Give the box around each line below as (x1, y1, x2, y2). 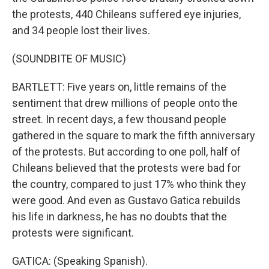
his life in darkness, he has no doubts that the (12, 210, 227, 223)
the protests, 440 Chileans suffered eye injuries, (12, 8, 241, 20)
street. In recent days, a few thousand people (12, 113, 226, 125)
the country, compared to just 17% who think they (12, 178, 246, 190)
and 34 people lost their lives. (12, 24, 150, 37)
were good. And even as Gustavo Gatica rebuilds (12, 194, 241, 207)
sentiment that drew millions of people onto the (12, 97, 238, 109)
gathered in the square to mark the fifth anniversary (12, 129, 255, 142)
